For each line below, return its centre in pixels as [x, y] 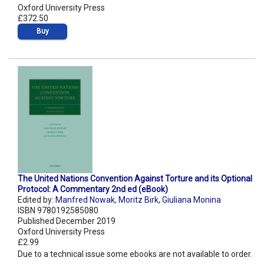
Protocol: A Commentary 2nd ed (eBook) [93, 189]
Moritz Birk [138, 200]
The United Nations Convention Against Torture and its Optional [135, 179]
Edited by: [37, 200]
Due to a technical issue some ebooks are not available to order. [135, 254]
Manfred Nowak [85, 200]
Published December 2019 [67, 221]
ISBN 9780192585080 [58, 211]
